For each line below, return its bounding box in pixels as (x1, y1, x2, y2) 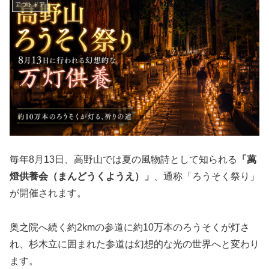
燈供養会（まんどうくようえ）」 (10, 171, 154, 181)
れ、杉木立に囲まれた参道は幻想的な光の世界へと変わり (10, 238, 259, 249)
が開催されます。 (10, 187, 86, 198)
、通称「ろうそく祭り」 (154, 171, 259, 181)
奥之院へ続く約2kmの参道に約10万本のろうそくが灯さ (10, 222, 250, 232)
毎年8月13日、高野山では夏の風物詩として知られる (10, 154, 237, 165)
